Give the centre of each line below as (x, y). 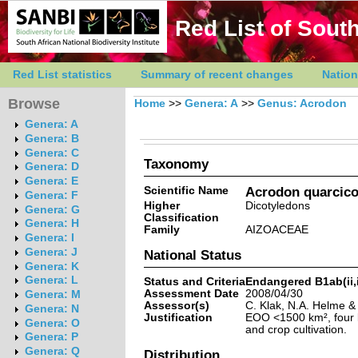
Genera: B (52, 138)
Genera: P (51, 337)
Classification (181, 217)
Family (161, 229)
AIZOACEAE (276, 229)
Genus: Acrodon (302, 103)
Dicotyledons (277, 205)
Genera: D (52, 167)
